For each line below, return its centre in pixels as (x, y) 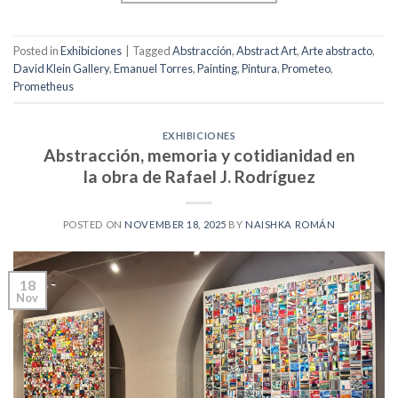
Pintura (259, 69)
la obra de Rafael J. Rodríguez (199, 177)
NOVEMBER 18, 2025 (175, 225)
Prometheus (44, 87)
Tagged (152, 51)
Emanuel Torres (153, 69)
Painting (217, 69)
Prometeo (306, 69)
